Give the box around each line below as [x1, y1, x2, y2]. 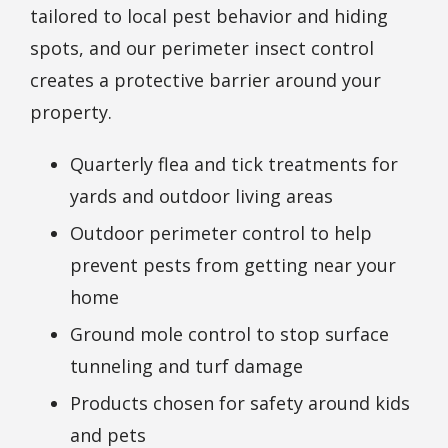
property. [30, 99, 112, 124]
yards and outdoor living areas [70, 183, 333, 208]
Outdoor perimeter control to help [70, 220, 372, 245]
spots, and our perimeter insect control [30, 35, 374, 60]
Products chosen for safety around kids [70, 390, 410, 415]
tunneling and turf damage [70, 353, 303, 378]
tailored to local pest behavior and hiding [30, 3, 388, 28]
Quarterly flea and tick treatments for [70, 151, 398, 176]
